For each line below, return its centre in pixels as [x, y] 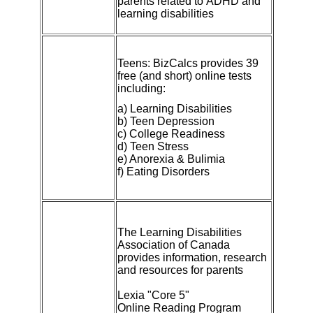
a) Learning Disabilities [174, 108]
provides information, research [192, 257]
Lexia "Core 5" [153, 295]
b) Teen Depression [166, 121]
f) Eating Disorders [163, 171]
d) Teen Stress [153, 146]
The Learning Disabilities [179, 232]
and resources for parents [180, 270]
